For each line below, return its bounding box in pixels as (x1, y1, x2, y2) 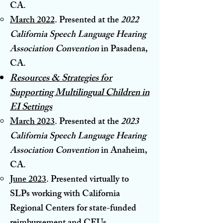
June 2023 (10, 172, 46, 188)
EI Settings (10, 99, 52, 116)
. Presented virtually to (46, 172, 129, 188)
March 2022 (10, 12, 55, 29)
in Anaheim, (101, 143, 147, 159)
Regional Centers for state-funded (10, 201, 136, 217)
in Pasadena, (99, 41, 148, 58)
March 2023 (10, 114, 55, 130)
